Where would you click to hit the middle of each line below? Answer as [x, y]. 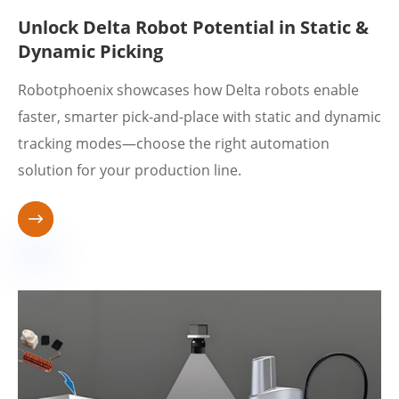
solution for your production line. [130, 170]
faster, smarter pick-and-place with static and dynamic [199, 117]
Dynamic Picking [90, 51]
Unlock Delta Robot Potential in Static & [193, 27]
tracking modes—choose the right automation [174, 143]
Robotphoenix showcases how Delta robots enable [188, 90]
